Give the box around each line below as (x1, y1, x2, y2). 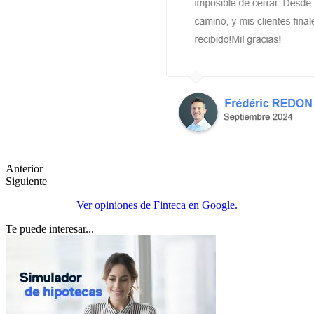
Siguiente (6, 175, 47, 187)
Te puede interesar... (6, 222, 94, 235)
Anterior (6, 162, 43, 175)
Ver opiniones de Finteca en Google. (76, 198, 238, 211)
